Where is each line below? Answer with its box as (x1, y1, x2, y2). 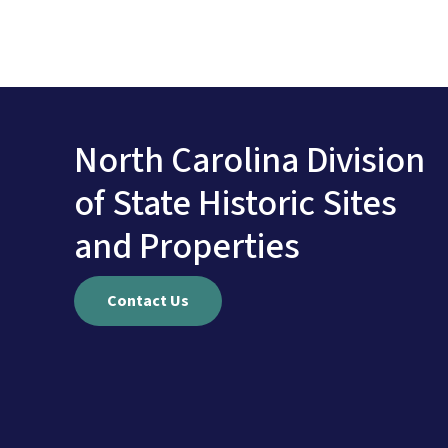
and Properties (74, 221, 300, 273)
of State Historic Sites (74, 178, 397, 230)
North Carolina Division (74, 135, 425, 187)
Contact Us (107, 290, 189, 313)
